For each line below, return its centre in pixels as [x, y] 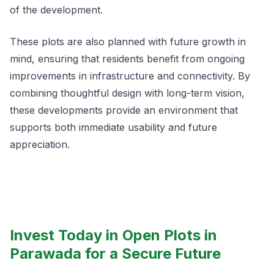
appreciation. [40, 145]
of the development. [56, 10]
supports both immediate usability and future [113, 128]
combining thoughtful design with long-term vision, [127, 93]
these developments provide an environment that [124, 110]
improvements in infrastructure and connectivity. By [130, 76]
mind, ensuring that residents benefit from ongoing [127, 59]
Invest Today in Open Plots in [113, 235]
